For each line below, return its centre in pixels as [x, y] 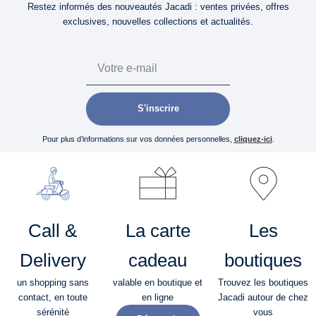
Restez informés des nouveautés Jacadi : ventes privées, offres [158, 7]
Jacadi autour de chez [263, 297]
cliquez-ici [253, 139]
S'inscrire [158, 109]
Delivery [53, 260]
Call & [53, 230]
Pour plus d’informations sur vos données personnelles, [138, 139]
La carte [158, 230]
